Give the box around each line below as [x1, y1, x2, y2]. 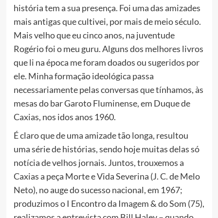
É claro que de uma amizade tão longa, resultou [13, 130, 188, 141]
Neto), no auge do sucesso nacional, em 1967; [13, 184, 182, 196]
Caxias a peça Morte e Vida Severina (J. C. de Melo [13, 171, 200, 182]
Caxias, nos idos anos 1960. [13, 111, 116, 123]
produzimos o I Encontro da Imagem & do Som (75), [13, 198, 204, 209]
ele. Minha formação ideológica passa [13, 71, 154, 82]
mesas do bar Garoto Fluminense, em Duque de [13, 98, 190, 109]
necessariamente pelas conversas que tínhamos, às [13, 84, 203, 95]
